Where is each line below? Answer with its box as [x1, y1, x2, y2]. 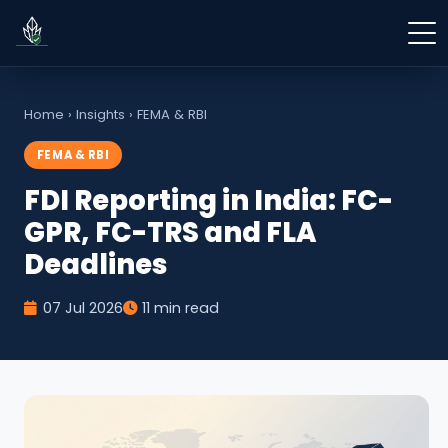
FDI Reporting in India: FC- [24, 181, 393, 221]
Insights [76, 105, 125, 124]
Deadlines [24, 245, 167, 285]
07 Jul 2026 [42, 298, 123, 319]
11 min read [142, 298, 220, 319]
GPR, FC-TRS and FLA [24, 213, 317, 253]
